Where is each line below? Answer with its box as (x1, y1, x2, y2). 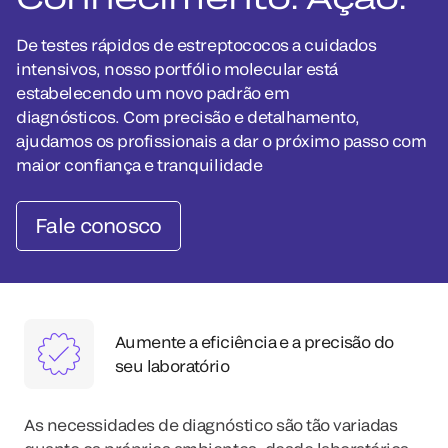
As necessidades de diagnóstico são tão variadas (24, 415, 398, 434)
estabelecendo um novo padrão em (16, 83, 290, 102)
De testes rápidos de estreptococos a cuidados (16, 35, 377, 54)
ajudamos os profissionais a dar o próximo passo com (16, 131, 427, 150)
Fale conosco (35, 213, 162, 237)
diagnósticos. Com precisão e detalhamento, (16, 107, 360, 126)
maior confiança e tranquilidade (16, 155, 263, 174)
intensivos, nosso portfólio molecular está (16, 59, 338, 78)
